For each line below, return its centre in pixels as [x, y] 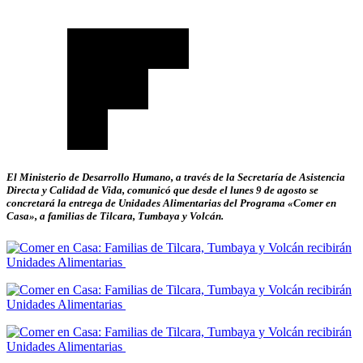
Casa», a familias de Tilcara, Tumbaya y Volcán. [115, 216]
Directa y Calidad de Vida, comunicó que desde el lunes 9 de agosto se [162, 190]
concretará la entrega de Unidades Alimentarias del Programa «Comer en [171, 203]
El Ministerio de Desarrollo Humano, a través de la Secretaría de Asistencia [176, 177]
